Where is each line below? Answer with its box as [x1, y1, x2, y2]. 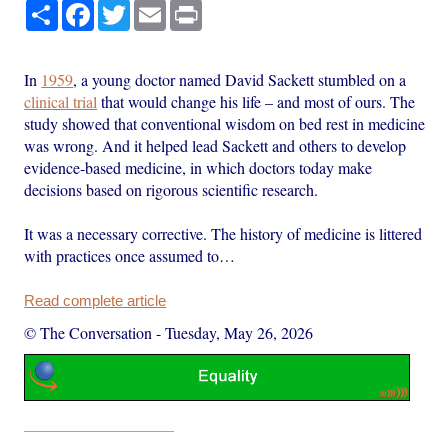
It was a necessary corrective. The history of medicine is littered [24, 222, 423, 244]
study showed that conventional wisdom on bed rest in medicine [24, 112, 426, 134]
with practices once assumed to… [24, 244, 236, 266]
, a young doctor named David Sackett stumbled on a [73, 68, 407, 90]
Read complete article [24, 292, 167, 309]
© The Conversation [24, 321, 153, 343]
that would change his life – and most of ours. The [97, 90, 416, 112]
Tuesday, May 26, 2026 [165, 321, 314, 343]
